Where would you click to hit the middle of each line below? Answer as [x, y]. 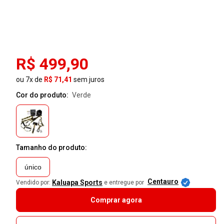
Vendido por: [33, 183]
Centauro [163, 182]
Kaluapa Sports [77, 183]
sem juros [88, 80]
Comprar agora [116, 200]
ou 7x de [30, 80]
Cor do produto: [43, 95]
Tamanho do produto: [51, 148]
